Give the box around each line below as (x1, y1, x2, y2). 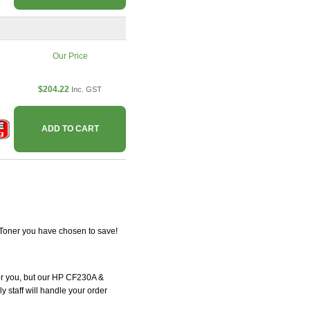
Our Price (52, 51, 88, 62)
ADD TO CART (41, 124, 99, 134)
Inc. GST (71, 85, 102, 94)
